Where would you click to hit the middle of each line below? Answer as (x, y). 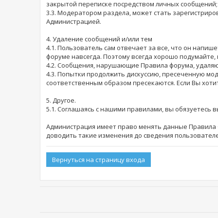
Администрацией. (74, 22)
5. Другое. (61, 100)
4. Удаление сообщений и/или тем (99, 39)
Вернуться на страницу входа (99, 160)
